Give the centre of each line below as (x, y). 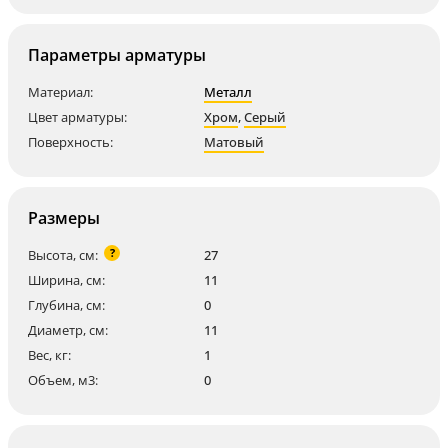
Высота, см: (63, 255)
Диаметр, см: (68, 330)
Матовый (234, 142)
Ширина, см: (66, 280)
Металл (228, 92)
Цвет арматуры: (77, 117)
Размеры (64, 218)
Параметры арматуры (117, 55)
